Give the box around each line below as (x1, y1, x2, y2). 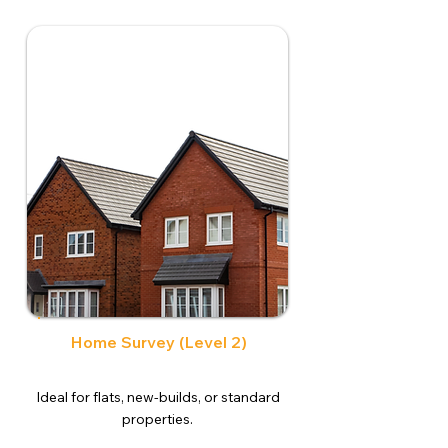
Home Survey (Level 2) (71, 332, 247, 352)
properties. (122, 410, 193, 428)
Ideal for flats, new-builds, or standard (35, 388, 280, 406)
